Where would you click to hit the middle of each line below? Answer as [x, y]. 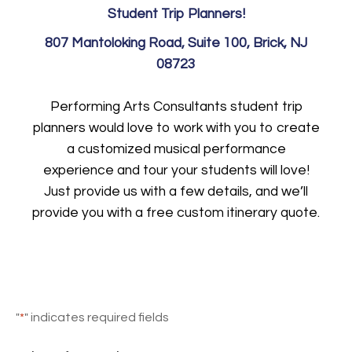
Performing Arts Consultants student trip [176, 106]
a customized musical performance [176, 149]
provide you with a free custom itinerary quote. [176, 213]
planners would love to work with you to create [176, 128]
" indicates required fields [97, 317]
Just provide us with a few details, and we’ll [176, 191]
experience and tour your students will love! [176, 170]
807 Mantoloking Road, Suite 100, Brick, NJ [176, 43]
